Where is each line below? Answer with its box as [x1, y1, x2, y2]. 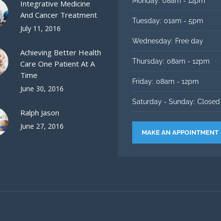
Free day [175, 37, 203, 45]
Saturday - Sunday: [132, 98, 195, 106]
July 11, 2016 [20, 24, 61, 33]
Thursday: [132, 57, 164, 65]
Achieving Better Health [20, 47, 101, 57]
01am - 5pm [164, 17, 203, 25]
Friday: [132, 77, 153, 85]
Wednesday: [132, 37, 173, 45]
